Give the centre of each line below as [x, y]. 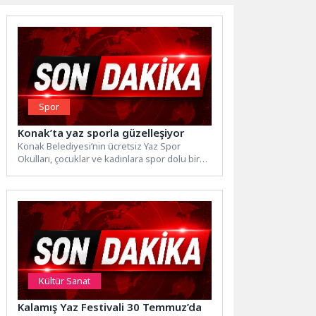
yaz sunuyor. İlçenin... [63, 172]
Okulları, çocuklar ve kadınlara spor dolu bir [109, 159]
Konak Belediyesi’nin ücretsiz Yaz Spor [99, 146]
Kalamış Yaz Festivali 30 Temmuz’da [110, 307]
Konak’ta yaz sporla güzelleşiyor [101, 133]
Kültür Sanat [65, 281]
